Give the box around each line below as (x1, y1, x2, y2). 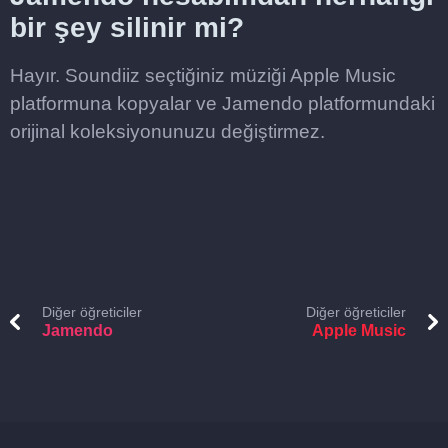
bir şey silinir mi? (10, 12, 244, 43)
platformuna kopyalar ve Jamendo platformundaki (10, 93, 435, 114)
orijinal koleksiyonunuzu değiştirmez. (10, 121, 325, 142)
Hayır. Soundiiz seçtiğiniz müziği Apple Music (10, 65, 396, 86)
